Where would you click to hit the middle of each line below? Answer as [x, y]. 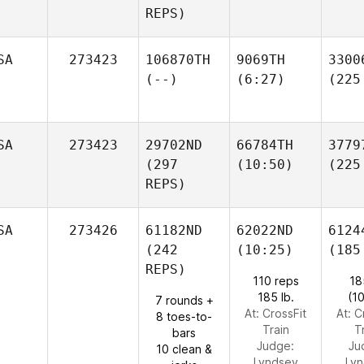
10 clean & [184, 349]
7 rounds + [184, 300]
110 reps [275, 281]
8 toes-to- [184, 316]
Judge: [275, 346]
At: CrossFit [275, 313]
